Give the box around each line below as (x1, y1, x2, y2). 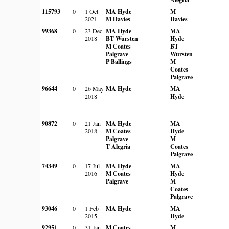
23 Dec (85, 26, 102, 35)
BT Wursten (106, 34, 138, 43)
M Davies (106, 14, 130, 24)
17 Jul (85, 161, 100, 170)
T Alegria (106, 142, 130, 151)
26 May (85, 84, 104, 93)
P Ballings (106, 57, 132, 66)
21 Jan (85, 119, 101, 127)
